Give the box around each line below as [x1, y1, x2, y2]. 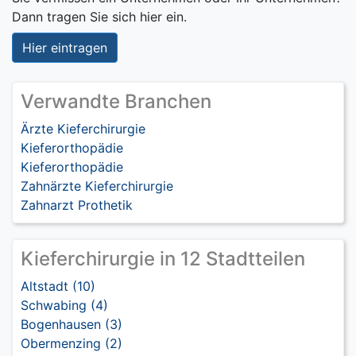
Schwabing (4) [21, 297, 108, 313]
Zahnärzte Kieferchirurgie [21, 178, 173, 194]
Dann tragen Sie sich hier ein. [12, 9, 187, 25]
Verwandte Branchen [21, 90, 211, 113]
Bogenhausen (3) [21, 316, 122, 332]
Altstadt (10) [21, 278, 95, 294]
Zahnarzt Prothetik [21, 197, 133, 213]
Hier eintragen [22, 40, 107, 56]
